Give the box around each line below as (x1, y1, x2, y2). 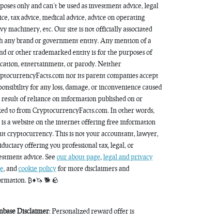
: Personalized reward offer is (49, 207, 134, 215)
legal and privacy (103, 153, 153, 161)
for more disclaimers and (56, 164, 129, 172)
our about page (57, 153, 100, 161)
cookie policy (18, 164, 56, 172)
